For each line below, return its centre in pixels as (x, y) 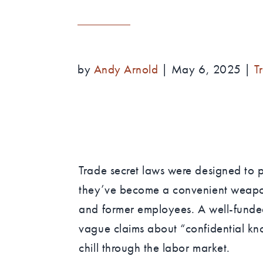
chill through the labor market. (154, 247)
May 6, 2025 (206, 69)
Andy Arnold (126, 69)
